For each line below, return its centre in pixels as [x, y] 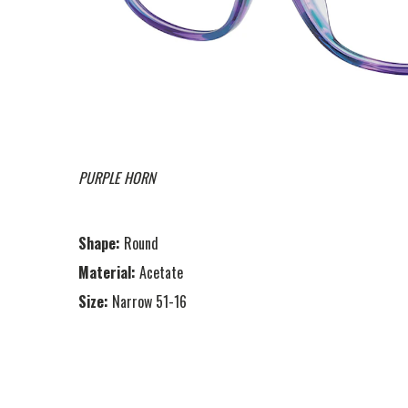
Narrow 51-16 [149, 301]
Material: [107, 272]
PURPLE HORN [117, 177]
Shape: [99, 243]
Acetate [161, 272]
